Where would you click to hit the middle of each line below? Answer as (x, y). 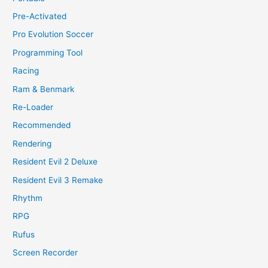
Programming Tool (48, 52)
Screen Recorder (45, 253)
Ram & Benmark (44, 89)
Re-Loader (33, 107)
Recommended (42, 125)
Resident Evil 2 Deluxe (55, 162)
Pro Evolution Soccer (53, 34)
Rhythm (28, 198)
